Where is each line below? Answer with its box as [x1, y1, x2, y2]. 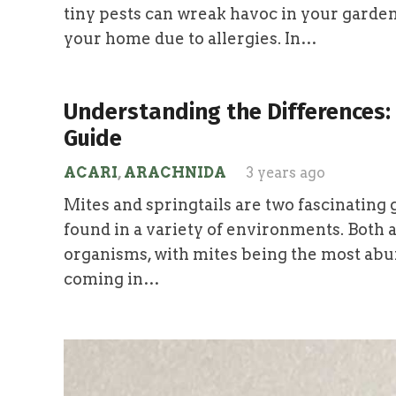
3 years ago [245, 164, 325, 181]
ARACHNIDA [124, 164, 226, 181]
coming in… [64, 270, 160, 288]
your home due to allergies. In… [64, 29, 317, 48]
